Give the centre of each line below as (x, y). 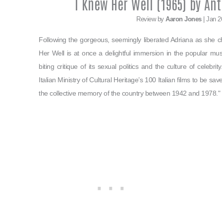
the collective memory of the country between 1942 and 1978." (129, 93)
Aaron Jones (184, 19)
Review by (151, 19)
